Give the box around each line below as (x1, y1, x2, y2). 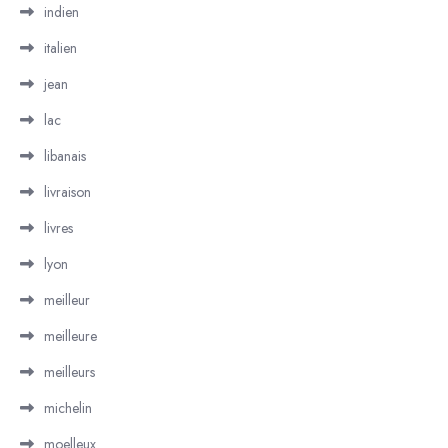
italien (44, 38, 77, 58)
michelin (44, 398, 92, 418)
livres (44, 218, 73, 238)
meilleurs (44, 362, 95, 382)
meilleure (44, 326, 97, 346)
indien (44, 2, 79, 22)
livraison (44, 182, 91, 202)
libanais (44, 146, 86, 166)
